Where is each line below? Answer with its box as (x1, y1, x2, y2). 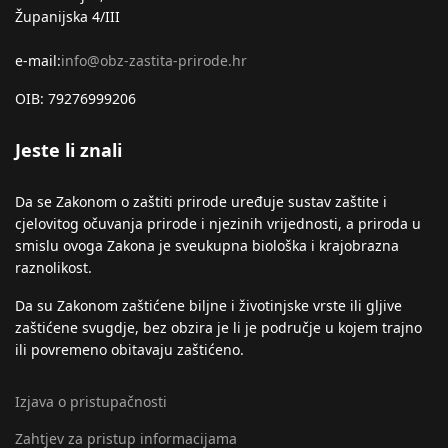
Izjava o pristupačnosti (15, 392, 167, 411)
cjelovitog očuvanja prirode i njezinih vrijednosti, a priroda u (15, 214, 421, 233)
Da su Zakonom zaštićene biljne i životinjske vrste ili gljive (15, 296, 402, 315)
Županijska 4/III (15, 7, 120, 26)
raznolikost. (15, 258, 92, 277)
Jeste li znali (15, 138, 122, 162)
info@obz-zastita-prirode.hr (61, 51, 247, 70)
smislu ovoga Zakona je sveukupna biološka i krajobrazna (15, 236, 399, 255)
